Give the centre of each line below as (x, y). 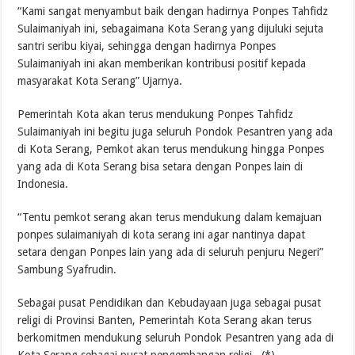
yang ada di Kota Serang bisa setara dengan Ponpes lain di (160, 166)
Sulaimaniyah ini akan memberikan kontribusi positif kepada (162, 63)
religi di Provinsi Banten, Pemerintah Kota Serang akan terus (165, 320)
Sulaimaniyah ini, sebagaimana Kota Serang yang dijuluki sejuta (171, 28)
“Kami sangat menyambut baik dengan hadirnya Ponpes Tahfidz (173, 11)
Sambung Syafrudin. (67, 269)
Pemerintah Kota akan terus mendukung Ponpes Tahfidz (156, 114)
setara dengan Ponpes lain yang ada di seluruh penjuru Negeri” (171, 252)
